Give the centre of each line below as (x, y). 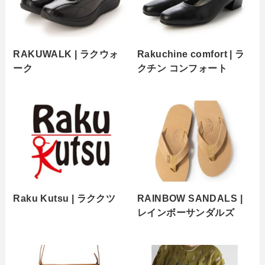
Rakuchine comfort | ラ (191, 54)
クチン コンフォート (182, 68)
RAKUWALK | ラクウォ (66, 54)
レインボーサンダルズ (186, 213)
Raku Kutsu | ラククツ (64, 198)
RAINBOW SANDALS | (190, 198)
